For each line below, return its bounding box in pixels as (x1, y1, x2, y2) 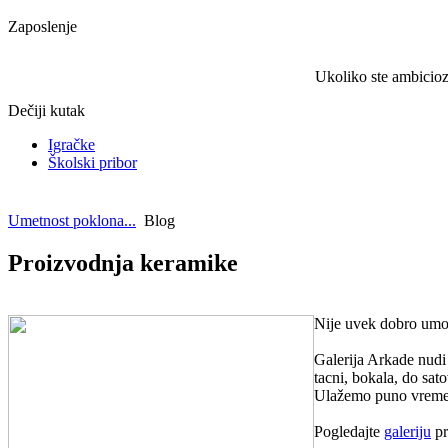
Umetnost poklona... (8, 212, 136, 230)
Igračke (48, 136, 95, 154)
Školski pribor (48, 154, 137, 172)
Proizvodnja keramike (8, 250, 238, 277)
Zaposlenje (8, 18, 77, 36)
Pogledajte (314, 423, 384, 441)
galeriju (384, 423, 431, 441)
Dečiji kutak (8, 102, 85, 120)
